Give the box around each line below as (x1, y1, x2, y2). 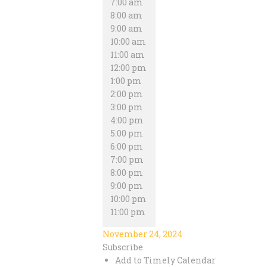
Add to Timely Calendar (115, 254, 216, 266)
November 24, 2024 (103, 228, 182, 240)
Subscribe (103, 241, 143, 253)
